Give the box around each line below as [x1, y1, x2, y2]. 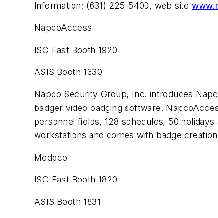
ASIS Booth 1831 [34, 196, 101, 207]
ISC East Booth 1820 [34, 174, 118, 185]
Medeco [34, 152, 68, 163]
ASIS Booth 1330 [34, 67, 102, 77]
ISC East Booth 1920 [34, 44, 118, 55]
